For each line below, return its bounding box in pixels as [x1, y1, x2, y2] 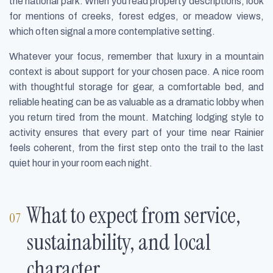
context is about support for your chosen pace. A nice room [9, 66, 264, 77]
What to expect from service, [27, 200, 241, 230]
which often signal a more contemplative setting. [9, 26, 215, 37]
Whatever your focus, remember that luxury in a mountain [9, 51, 264, 62]
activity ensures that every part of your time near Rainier [9, 127, 264, 138]
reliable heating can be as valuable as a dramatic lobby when [9, 97, 264, 108]
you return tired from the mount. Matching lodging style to [9, 112, 264, 123]
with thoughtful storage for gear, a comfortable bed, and [9, 82, 264, 93]
